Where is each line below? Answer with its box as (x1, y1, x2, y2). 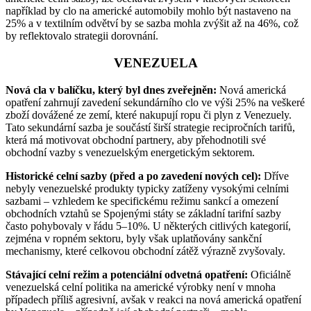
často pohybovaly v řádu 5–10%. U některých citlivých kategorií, (6, 219, 291, 232)
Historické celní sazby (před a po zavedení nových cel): (6, 169, 261, 182)
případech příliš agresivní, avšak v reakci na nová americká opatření (6, 293, 301, 305)
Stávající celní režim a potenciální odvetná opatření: (6, 268, 248, 280)
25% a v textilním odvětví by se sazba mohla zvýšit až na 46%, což (6, 17, 299, 30)
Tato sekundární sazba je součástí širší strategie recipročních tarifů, (6, 121, 295, 133)
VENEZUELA (113, 56, 198, 71)
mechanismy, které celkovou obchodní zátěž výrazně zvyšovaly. (6, 244, 285, 257)
